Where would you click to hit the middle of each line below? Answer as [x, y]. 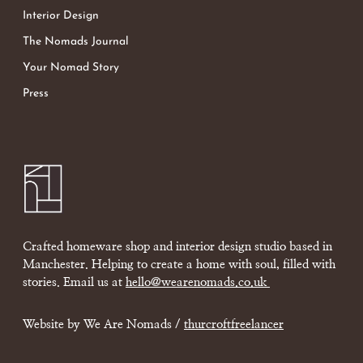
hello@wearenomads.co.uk [198, 282]
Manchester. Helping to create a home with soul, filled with [179, 265]
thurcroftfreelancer [234, 325]
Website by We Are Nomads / [103, 325]
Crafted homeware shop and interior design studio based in [177, 247]
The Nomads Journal [76, 42]
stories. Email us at [74, 282]
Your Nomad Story [71, 68]
